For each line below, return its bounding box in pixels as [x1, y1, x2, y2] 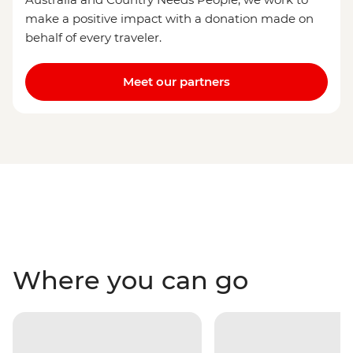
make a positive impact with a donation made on [25, 11, 314, 27]
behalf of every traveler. [25, 30, 162, 46]
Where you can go [13, 265, 248, 296]
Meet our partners [123, 74, 230, 90]
